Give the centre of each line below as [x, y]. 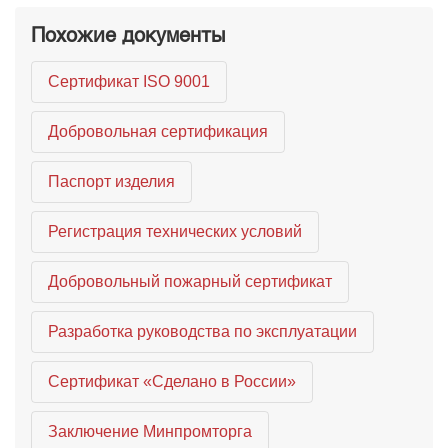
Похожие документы [128, 33]
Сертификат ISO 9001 [129, 81]
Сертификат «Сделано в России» [172, 381]
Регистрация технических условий [175, 231]
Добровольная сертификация [158, 131]
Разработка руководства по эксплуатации [202, 331]
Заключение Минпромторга [150, 431]
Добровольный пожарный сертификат [190, 281]
